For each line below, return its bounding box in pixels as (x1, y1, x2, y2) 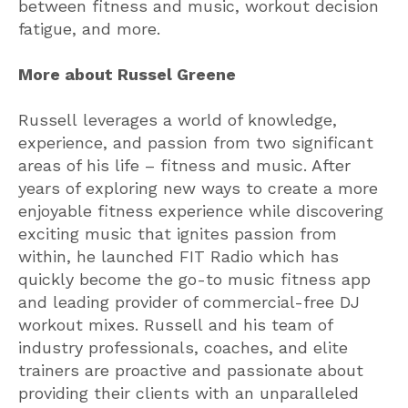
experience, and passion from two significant (18, 132, 373, 152)
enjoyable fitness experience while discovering (18, 200, 383, 220)
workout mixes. (18, 314, 144, 334)
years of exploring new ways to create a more (18, 178, 378, 198)
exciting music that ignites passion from (18, 223, 337, 243)
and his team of (203, 314, 332, 334)
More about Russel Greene (18, 64, 236, 84)
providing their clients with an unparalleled (18, 382, 359, 403)
